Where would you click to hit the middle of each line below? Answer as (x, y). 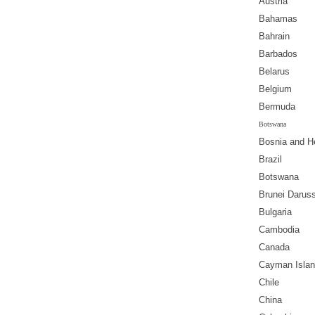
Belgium (275, 89)
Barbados (278, 54)
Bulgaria (275, 212)
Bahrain (274, 37)
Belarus (274, 72)
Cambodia (279, 230)
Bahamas (278, 19)
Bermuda (277, 107)
